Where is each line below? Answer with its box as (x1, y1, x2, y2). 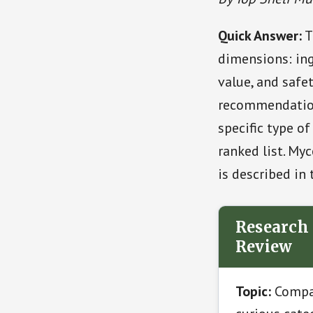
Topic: (235, 282, 271, 300)
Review (235, 237, 293, 256)
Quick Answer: (218, 27, 302, 45)
